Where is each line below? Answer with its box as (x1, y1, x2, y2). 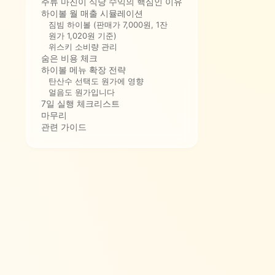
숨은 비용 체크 (41, 52, 98, 63)
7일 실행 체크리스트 (41, 98, 120, 109)
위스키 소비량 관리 (48, 41, 117, 52)
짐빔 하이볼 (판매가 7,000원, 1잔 (48, 19, 168, 29)
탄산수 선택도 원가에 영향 (48, 76, 144, 86)
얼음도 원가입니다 (48, 87, 115, 97)
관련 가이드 (41, 121, 87, 132)
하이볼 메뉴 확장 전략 (41, 64, 126, 75)
